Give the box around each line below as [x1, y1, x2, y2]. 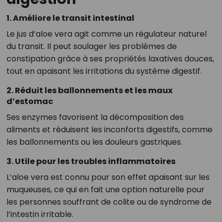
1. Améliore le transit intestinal [6, 12, 134, 24]
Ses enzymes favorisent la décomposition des [6, 111, 184, 123]
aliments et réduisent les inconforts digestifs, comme [6, 124, 213, 136]
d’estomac [6, 96, 53, 108]
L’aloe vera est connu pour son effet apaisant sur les [6, 171, 210, 183]
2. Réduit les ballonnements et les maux [6, 85, 172, 97]
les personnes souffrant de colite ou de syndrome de [6, 196, 212, 208]
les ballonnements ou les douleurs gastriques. [6, 136, 182, 148]
